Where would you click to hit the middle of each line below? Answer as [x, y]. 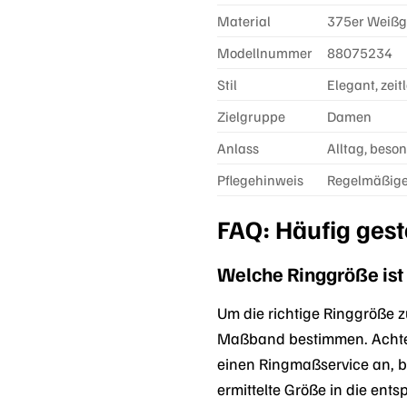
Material [244, 21]
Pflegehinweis [260, 180]
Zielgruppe [251, 117]
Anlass [238, 149]
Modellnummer [265, 53]
